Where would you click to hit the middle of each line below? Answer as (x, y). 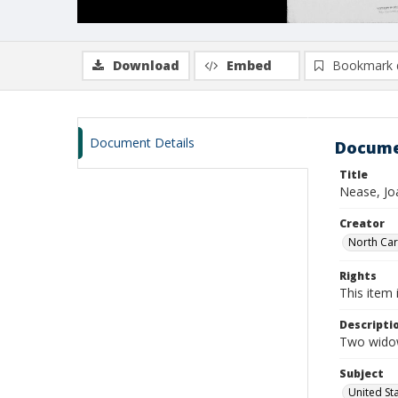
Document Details (142, 143)
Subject (362, 374)
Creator (362, 223)
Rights (358, 276)
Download (146, 65)
